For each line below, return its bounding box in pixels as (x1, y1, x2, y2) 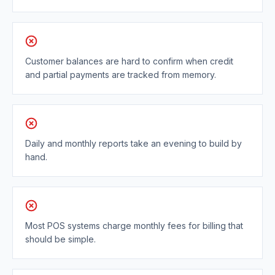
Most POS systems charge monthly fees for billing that (25, 220, 243, 231)
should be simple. (25, 234, 96, 245)
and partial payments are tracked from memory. (25, 69, 216, 80)
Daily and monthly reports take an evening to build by (25, 138, 242, 149)
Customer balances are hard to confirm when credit (25, 56, 233, 67)
